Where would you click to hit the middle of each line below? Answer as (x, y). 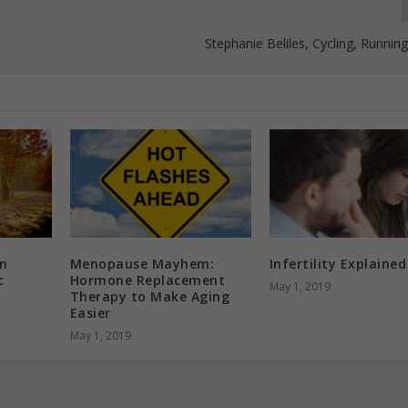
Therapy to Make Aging (150, 297)
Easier (90, 313)
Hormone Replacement (148, 280)
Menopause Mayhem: (142, 264)
